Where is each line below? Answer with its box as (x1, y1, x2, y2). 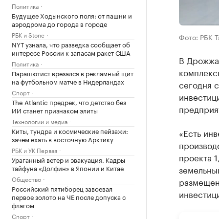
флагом (12, 200, 34, 210)
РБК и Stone (12, 30, 44, 39)
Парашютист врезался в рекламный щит (12, 68, 133, 78)
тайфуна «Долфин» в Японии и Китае (12, 163, 124, 173)
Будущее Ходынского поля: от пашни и (12, 10, 132, 20)
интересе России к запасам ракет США (12, 47, 131, 57)
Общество (12, 174, 41, 183)
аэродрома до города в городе (12, 19, 107, 28)
